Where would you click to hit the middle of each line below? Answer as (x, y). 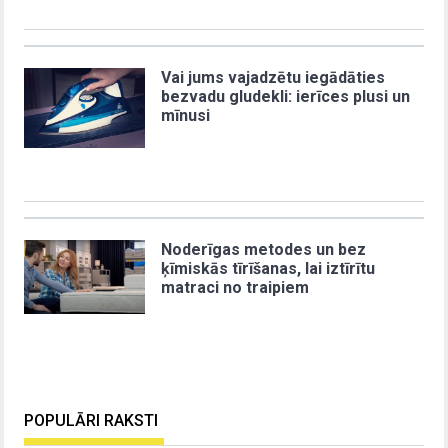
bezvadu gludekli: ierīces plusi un (286, 96)
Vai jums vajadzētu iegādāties (273, 77)
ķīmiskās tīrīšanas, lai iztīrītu (268, 268)
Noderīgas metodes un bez (264, 249)
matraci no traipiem (235, 287)
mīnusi (186, 115)
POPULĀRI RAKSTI (91, 420)
